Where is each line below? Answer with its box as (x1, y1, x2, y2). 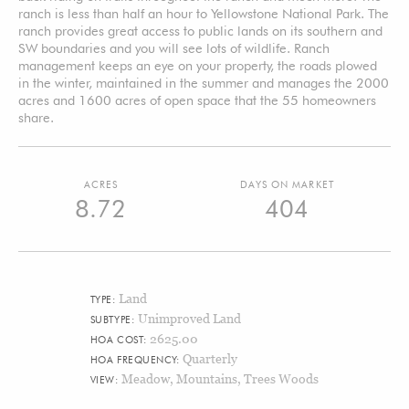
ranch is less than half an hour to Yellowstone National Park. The (18, 5, 389, 21)
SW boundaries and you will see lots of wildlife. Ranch (18, 39, 330, 56)
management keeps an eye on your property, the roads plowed (18, 57, 377, 73)
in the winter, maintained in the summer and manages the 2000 (18, 74, 389, 90)
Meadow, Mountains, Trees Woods (121, 370, 320, 386)
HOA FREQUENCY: (89, 353, 183, 366)
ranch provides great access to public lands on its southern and (18, 22, 383, 38)
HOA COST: (89, 333, 151, 346)
